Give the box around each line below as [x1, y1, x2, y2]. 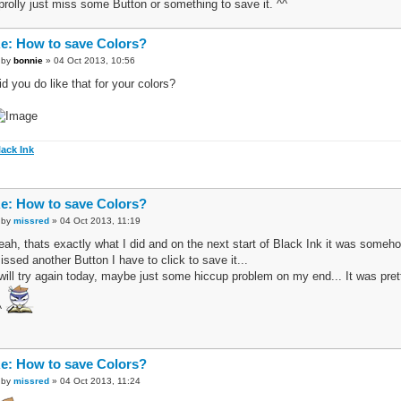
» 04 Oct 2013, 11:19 [49, 216, 141, 226]
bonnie [13, 55, 43, 66]
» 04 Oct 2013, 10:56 [43, 55, 135, 66]
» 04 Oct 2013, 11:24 [49, 376, 141, 387]
